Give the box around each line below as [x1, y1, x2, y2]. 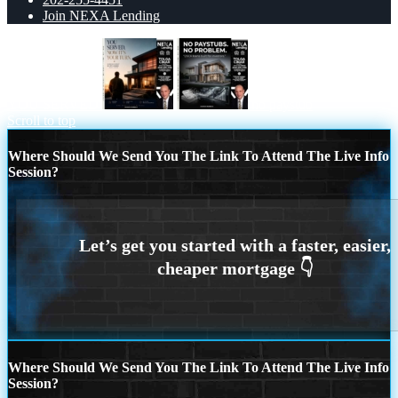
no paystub [251, 96, 313, 112]
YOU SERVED [7, 96, 99, 112]
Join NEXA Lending [43, 7, 160, 23]
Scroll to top [7, 112, 76, 128]
